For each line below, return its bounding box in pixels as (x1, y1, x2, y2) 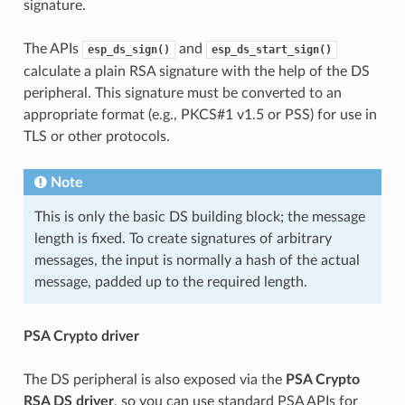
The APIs (23, 41, 82, 56)
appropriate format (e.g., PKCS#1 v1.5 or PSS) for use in (23, 107, 377, 122)
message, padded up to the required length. (33, 274, 307, 289)
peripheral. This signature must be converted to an (23, 85, 342, 100)
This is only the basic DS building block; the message (33, 209, 365, 224)
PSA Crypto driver (23, 328, 139, 344)
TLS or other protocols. (23, 128, 170, 144)
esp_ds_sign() (87, 42, 170, 56)
